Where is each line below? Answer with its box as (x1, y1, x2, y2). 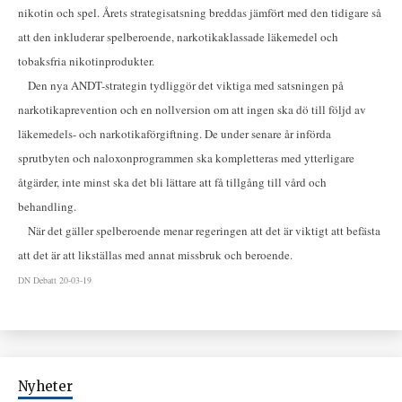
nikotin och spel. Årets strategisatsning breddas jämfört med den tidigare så (18, 4, 381, 22)
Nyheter (18, 378, 73, 396)
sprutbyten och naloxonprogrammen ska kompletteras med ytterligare (18, 150, 354, 167)
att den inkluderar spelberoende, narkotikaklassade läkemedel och (18, 29, 338, 46)
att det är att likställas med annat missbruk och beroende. (18, 247, 296, 264)
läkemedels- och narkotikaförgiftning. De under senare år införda (18, 126, 331, 143)
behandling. (18, 198, 80, 215)
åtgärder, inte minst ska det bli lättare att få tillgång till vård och (18, 174, 327, 191)
